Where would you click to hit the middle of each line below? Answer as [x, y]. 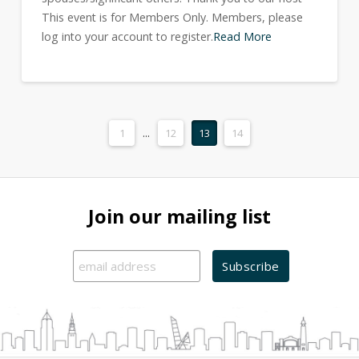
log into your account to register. [127, 37]
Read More [242, 37]
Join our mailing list [179, 217]
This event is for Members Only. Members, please [172, 18]
